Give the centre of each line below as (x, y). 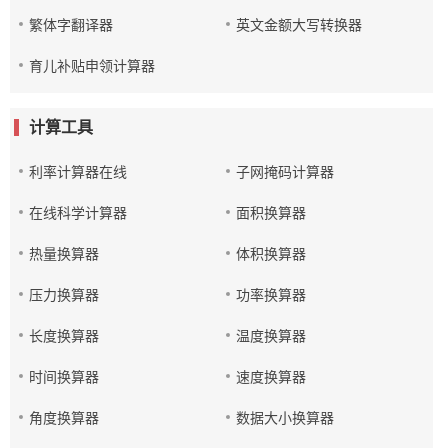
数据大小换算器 (285, 418)
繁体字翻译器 (71, 25)
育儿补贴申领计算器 (92, 66)
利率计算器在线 (78, 172)
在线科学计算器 (78, 213)
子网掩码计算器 (285, 172)
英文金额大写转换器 (299, 25)
